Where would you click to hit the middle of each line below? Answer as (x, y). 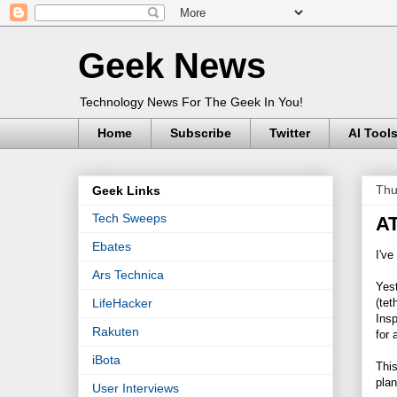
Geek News (172, 66)
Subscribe (201, 133)
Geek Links (126, 191)
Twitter (290, 133)
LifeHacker (122, 304)
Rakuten (116, 332)
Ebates (112, 247)
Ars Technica (128, 275)
